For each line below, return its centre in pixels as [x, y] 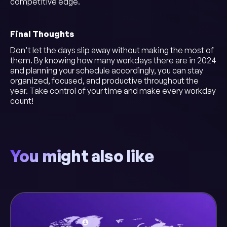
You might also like [82, 156]
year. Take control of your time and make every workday [113, 91]
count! [22, 101]
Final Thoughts [42, 34]
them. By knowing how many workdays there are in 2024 [113, 60]
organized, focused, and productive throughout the [104, 81]
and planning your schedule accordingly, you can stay [107, 70]
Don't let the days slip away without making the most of [112, 50]
